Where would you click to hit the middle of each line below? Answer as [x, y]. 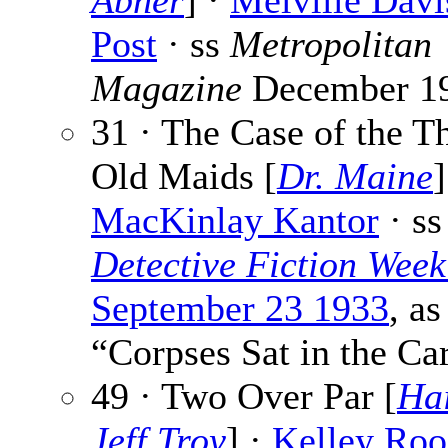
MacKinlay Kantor [235, 220]
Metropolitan [331, 44]
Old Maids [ [184, 176]
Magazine [166, 88]
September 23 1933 [240, 308]
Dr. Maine [355, 176]
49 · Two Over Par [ [244, 396]
